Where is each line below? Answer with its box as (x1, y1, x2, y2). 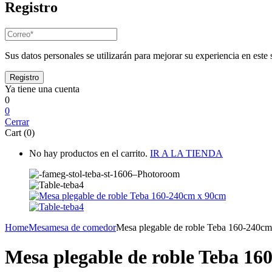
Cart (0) (5, 127, 35, 138)
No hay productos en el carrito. (29, 148, 148, 158)
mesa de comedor (49, 222, 116, 233)
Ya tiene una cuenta (5, 83, 80, 94)
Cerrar (5, 116, 29, 127)
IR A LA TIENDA (150, 148, 223, 158)
